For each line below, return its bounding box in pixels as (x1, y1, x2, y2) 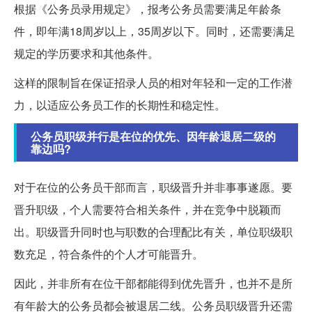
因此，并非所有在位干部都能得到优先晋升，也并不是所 (14, 274, 292, 291)
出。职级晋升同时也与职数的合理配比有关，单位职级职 (14, 223, 292, 240)
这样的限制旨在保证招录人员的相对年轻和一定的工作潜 (14, 74, 292, 91)
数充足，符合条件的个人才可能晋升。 (14, 245, 203, 262)
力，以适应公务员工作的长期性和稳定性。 (14, 96, 226, 113)
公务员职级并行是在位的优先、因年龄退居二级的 (31, 127, 276, 144)
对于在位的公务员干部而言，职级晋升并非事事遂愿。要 (14, 178, 292, 195)
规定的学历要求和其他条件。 (14, 45, 159, 61)
